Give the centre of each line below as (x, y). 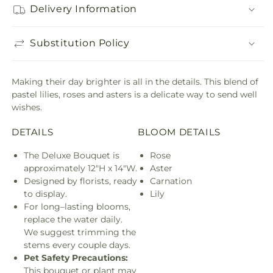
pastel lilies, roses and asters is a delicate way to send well (134, 94)
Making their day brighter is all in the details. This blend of (135, 81)
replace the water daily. (73, 220)
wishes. (27, 107)
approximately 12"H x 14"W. (80, 168)
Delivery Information (83, 9)
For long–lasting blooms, (77, 207)
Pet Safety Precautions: (76, 258)
